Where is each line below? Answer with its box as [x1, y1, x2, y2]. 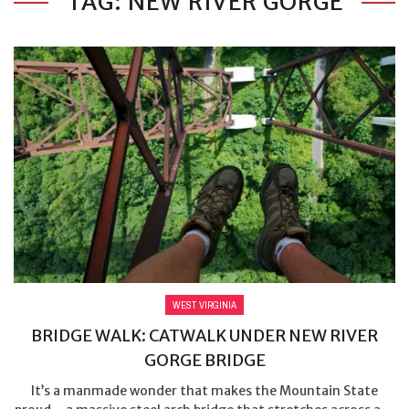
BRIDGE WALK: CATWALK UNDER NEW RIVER [31, 324, 378, 346]
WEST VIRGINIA [173, 298, 236, 311]
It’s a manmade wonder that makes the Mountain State [31, 382, 378, 399]
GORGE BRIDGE [143, 349, 266, 371]
